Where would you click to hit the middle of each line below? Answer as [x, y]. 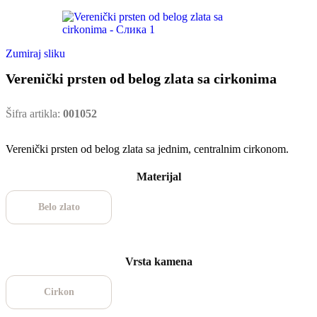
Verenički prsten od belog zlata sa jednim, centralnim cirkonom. [147, 149]
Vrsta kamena [158, 262]
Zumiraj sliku [35, 54]
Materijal [158, 177]
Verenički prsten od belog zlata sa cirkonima [141, 78]
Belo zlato [59, 207]
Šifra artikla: [34, 114]
